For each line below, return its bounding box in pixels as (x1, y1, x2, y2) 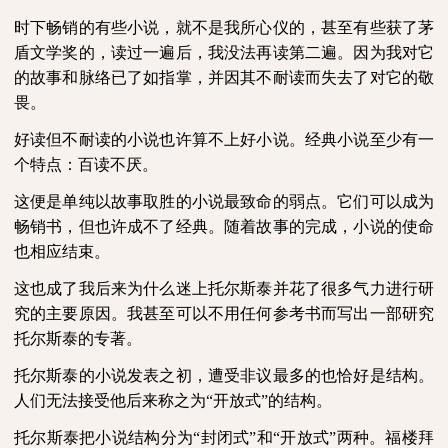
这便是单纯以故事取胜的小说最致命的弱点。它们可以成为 (14, 193, 434, 210)
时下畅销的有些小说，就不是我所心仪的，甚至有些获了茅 (14, 19, 434, 36)
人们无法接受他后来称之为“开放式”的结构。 (14, 392, 332, 409)
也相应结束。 (14, 243, 110, 260)
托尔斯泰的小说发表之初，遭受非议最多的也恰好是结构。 (14, 367, 434, 384)
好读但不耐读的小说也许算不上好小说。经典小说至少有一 (14, 131, 434, 148)
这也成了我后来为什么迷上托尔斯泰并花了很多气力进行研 (14, 280, 434, 297)
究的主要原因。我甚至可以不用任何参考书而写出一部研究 (14, 305, 434, 322)
